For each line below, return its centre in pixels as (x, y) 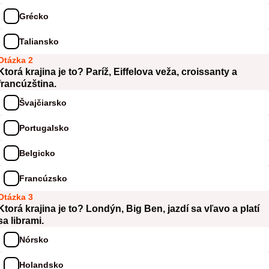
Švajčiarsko (43, 102)
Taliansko (39, 41)
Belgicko (37, 153)
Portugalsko (44, 128)
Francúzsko (43, 178)
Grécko (34, 16)
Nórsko (34, 239)
